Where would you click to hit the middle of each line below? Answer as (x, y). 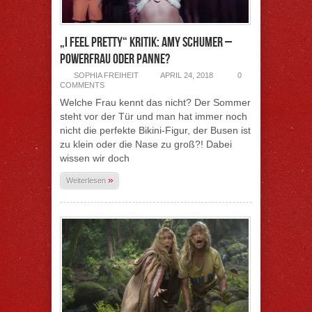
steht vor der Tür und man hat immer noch (154, 116)
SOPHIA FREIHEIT (106, 75)
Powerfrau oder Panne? (115, 59)
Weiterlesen (87, 180)
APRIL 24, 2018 (187, 75)
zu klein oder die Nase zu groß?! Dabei (146, 144)
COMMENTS (82, 85)
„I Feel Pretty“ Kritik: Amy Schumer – (146, 42)
